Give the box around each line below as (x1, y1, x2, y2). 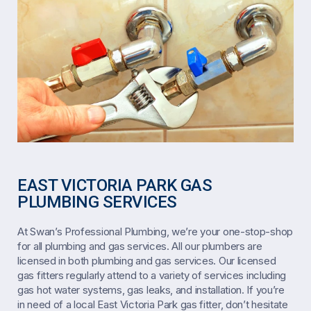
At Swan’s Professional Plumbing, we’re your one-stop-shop (17, 224, 293, 238)
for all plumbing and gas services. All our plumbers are (17, 239, 262, 253)
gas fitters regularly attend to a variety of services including (17, 268, 287, 282)
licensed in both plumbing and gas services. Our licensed (17, 253, 276, 267)
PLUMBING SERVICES (17, 192, 177, 212)
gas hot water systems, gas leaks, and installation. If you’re (17, 283, 285, 296)
